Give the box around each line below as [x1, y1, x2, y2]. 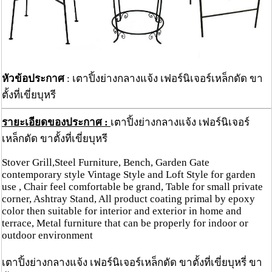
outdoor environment [2, 229, 93, 242]
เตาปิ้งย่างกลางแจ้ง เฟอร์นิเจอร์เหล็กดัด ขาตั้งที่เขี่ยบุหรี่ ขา [2, 257, 262, 269]
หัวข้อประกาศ [2, 73, 64, 85]
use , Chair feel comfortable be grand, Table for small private [2, 181, 263, 193]
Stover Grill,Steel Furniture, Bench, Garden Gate [2, 157, 209, 169]
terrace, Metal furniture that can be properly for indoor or [2, 217, 248, 229]
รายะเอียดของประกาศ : [2, 117, 110, 129]
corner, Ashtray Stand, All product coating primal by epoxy [2, 193, 255, 205]
